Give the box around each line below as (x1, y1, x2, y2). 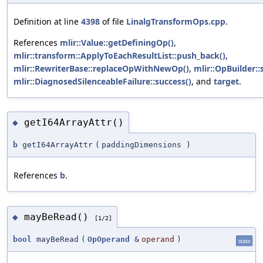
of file (100, 15, 126, 27)
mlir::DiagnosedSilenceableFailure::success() (14, 75, 191, 87)
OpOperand (87, 235, 130, 244)
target (214, 75, 239, 87)
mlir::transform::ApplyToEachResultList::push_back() (14, 49, 225, 61)
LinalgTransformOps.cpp (126, 15, 225, 27)
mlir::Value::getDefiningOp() (60, 36, 174, 48)
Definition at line (14, 15, 81, 27)
